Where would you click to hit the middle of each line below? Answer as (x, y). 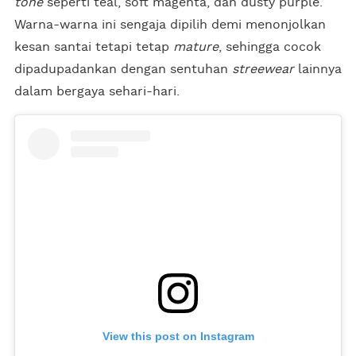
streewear (265, 69)
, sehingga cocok (270, 46)
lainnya (320, 69)
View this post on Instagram (178, 337)
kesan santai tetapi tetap (94, 46)
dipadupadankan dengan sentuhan (123, 69)
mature (196, 46)
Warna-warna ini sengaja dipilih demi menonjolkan (170, 24)
